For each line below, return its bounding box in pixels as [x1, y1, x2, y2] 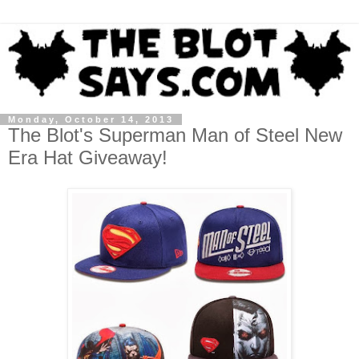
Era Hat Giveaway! [8, 146, 167, 168]
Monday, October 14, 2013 [8, 114, 174, 124]
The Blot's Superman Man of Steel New [8, 123, 342, 146]
